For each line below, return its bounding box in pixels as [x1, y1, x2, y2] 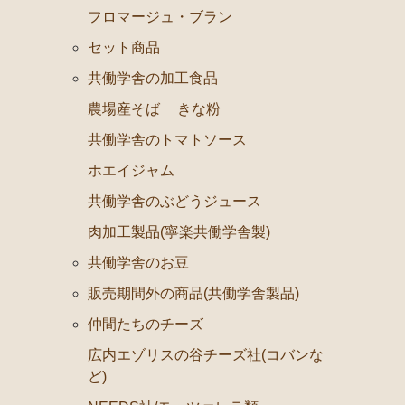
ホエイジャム [88, 162, 174, 178]
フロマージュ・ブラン [88, 8, 232, 24]
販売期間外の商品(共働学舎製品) [88, 285, 299, 301]
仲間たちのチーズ [88, 316, 203, 332]
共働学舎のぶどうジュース [88, 193, 261, 209]
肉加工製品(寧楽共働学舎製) [88, 223, 270, 240]
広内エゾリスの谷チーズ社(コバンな [88, 346, 324, 363]
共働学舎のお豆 [88, 254, 189, 270]
